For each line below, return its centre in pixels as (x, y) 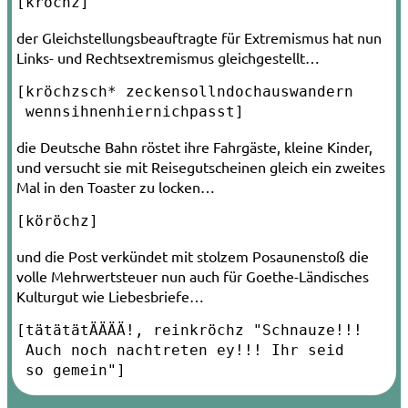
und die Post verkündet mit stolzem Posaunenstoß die (193, 255)
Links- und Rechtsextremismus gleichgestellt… (168, 57)
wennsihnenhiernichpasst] (130, 111)
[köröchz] (57, 220)
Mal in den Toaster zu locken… (116, 186)
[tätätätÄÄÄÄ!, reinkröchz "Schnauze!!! (189, 330)
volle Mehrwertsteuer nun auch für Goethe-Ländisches (193, 275)
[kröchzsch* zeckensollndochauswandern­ (185, 91)
